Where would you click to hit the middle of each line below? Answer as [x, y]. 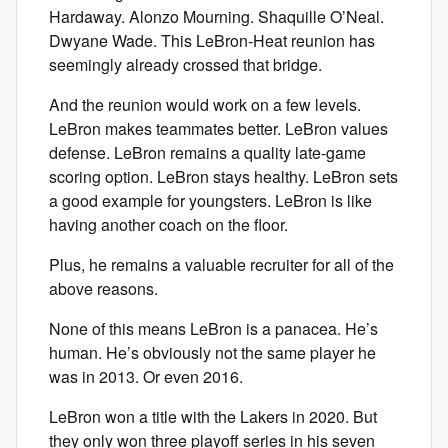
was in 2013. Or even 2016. [146, 376]
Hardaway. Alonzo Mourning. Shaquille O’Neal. [216, 16]
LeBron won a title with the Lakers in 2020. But [213, 416]
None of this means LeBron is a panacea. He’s [213, 328]
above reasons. [103, 288]
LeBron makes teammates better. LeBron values [218, 128]
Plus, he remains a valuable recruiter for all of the [221, 264]
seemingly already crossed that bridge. [185, 64]
